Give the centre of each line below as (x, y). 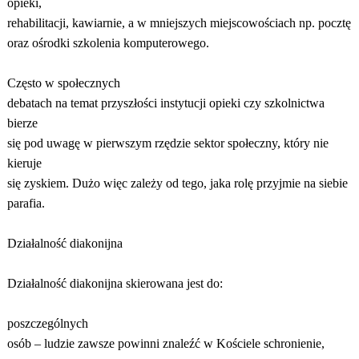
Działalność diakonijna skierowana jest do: (115, 283)
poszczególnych (47, 323)
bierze (22, 123)
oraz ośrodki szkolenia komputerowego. (108, 43)
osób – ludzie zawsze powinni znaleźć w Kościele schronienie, (165, 343)
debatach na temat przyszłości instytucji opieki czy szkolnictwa (165, 103)
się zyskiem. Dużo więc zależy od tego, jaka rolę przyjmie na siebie (177, 183)
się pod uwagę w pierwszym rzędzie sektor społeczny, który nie (167, 143)
